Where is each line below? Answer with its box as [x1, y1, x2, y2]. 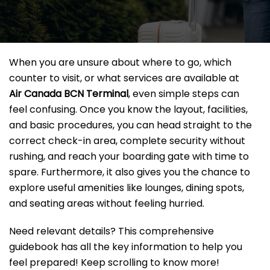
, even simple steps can [128, 87, 239, 101]
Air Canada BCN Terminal [9, 87, 128, 101]
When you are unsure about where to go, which [9, 55, 231, 70]
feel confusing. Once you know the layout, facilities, [9, 102, 248, 117]
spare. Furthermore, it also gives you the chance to [9, 165, 250, 180]
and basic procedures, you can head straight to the [9, 118, 252, 133]
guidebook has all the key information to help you [9, 240, 242, 254]
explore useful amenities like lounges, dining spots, [9, 181, 244, 195]
